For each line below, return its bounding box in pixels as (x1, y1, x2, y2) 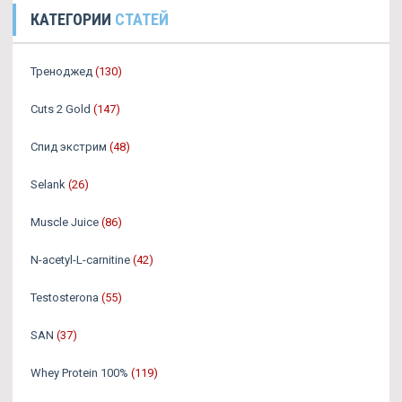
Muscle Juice (31, 215, 99, 229)
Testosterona (31, 291, 99, 304)
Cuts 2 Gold (31, 102, 91, 116)
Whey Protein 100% (31, 366, 128, 380)
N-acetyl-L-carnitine (31, 253, 130, 267)
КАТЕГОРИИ (31, 10, 115, 29)
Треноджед (31, 65, 92, 78)
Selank (31, 178, 66, 191)
